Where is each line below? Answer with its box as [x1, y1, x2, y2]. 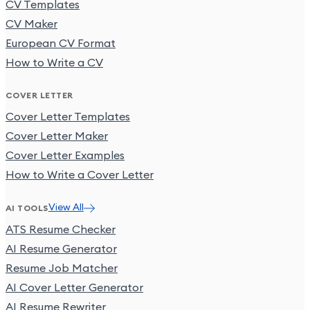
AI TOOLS [6, 203, 48, 212]
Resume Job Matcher [6, 263, 118, 275]
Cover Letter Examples [6, 150, 125, 162]
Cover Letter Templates [6, 111, 130, 123]
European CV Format [6, 38, 116, 50]
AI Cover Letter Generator [6, 282, 143, 294]
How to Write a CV [6, 57, 103, 69]
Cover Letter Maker [6, 131, 108, 143]
